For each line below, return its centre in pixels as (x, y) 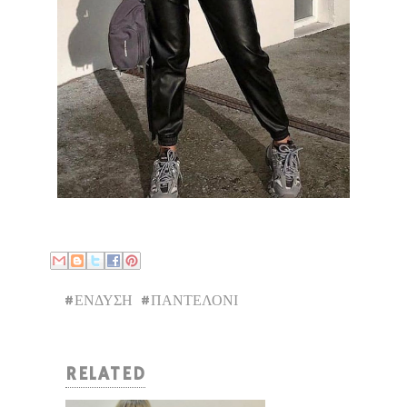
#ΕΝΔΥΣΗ (98, 302)
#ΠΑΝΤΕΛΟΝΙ (189, 302)
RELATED (106, 375)
